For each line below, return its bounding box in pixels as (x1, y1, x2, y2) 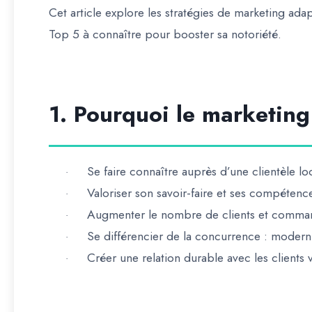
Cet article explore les (49, 3, 165, 22)
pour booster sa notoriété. (141, 25, 281, 43)
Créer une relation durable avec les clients (87, 249, 304, 267)
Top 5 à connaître (49, 25, 141, 43)
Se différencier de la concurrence (87, 227, 260, 245)
